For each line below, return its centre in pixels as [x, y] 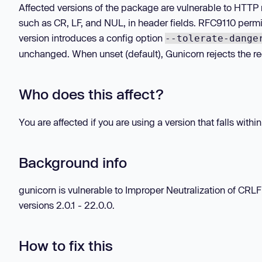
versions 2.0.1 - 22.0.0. [67, 205]
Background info [73, 162]
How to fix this [66, 246]
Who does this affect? [91, 94]
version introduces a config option [92, 38]
